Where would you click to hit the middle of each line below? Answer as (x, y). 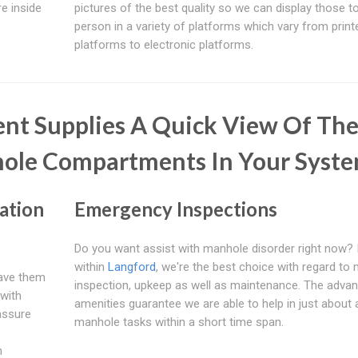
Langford (131, 267)
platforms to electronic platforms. (163, 44)
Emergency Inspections (175, 209)
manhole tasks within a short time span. (179, 322)
